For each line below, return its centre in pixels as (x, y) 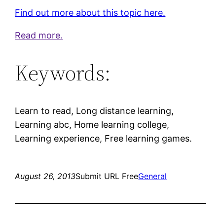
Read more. (39, 35)
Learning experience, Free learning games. (104, 138)
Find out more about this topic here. (90, 12)
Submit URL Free (107, 176)
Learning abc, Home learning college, (92, 124)
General (153, 176)
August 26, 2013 (45, 176)
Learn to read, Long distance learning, (94, 110)
